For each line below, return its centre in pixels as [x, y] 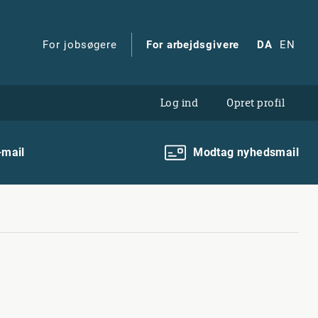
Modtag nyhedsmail [246, 152]
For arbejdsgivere [193, 45]
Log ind [179, 103]
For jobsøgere [80, 45]
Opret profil [256, 103]
